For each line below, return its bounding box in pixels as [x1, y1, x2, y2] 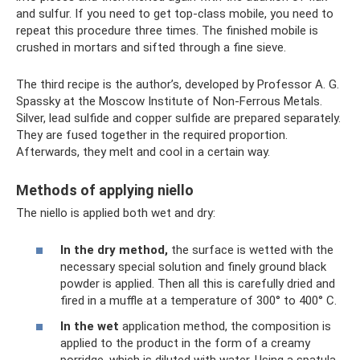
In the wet [60, 318, 119, 333]
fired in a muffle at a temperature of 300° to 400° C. [60, 293, 337, 309]
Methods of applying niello [16, 181, 194, 198]
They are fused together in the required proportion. [16, 127, 288, 142]
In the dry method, [60, 243, 168, 258]
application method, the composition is [119, 318, 331, 333]
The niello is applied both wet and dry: [16, 205, 215, 220]
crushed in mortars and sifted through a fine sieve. [16, 39, 286, 55]
